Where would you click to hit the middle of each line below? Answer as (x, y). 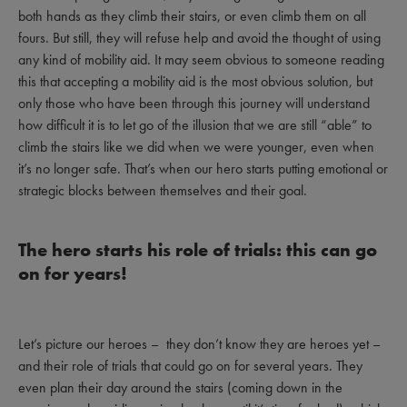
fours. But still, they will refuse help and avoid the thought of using (199, 38)
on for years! (73, 273)
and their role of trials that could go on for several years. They (190, 366)
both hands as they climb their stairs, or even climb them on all (192, 16)
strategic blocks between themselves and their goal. (163, 190)
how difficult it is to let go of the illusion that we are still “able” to (195, 125)
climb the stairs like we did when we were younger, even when (196, 147)
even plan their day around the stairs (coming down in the (180, 387)
